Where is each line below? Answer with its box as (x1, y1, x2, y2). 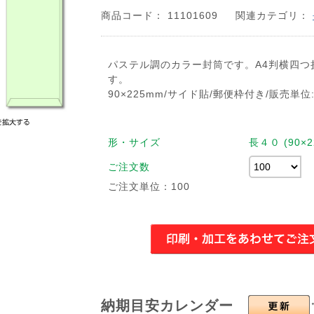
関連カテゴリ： (235, 10, 313, 21)
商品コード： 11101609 (101, 10, 221, 21)
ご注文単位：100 (108, 181, 190, 192)
